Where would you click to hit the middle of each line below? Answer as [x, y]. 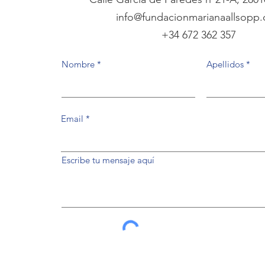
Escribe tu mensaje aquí [108, 160]
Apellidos [225, 64]
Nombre [78, 64]
